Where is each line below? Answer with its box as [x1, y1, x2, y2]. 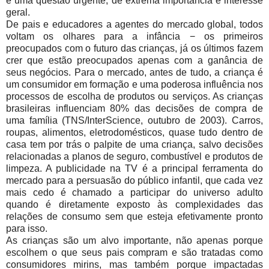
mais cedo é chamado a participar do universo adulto [6, 187, 263, 198]
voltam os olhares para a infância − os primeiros [6, 31, 263, 42]
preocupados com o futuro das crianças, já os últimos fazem [6, 43, 263, 54]
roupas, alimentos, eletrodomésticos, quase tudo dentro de [6, 127, 263, 138]
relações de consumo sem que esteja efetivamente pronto [6, 211, 263, 222]
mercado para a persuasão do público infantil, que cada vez [6, 175, 263, 186]
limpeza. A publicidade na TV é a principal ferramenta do [6, 163, 263, 174]
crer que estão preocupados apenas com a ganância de [6, 55, 263, 66]
